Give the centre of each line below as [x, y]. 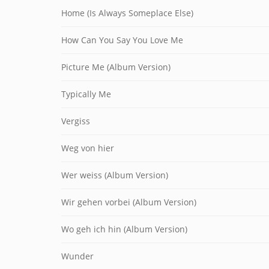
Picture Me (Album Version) [116, 67]
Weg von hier [88, 148]
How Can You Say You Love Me [122, 40]
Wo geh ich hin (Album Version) [124, 229]
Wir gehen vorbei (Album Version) [129, 202]
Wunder [77, 256]
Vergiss [76, 121]
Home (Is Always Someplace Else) [127, 13]
